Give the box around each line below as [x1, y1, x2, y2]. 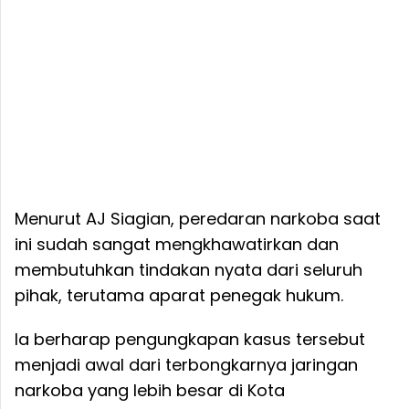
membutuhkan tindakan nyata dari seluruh [15, 257, 362, 281]
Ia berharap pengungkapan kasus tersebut [15, 327, 365, 351]
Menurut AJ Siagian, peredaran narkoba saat [15, 206, 381, 230]
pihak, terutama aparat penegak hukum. [15, 283, 343, 307]
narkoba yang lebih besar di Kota [15, 378, 285, 402]
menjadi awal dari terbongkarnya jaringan [15, 352, 358, 376]
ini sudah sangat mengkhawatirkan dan [15, 232, 339, 256]
